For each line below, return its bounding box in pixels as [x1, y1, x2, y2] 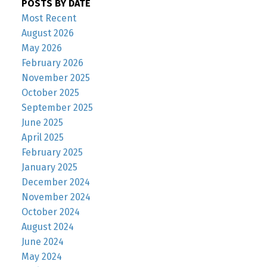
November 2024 [21, 191, 91, 203]
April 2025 [21, 131, 64, 143]
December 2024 [21, 176, 90, 188]
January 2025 [21, 161, 77, 173]
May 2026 [21, 42, 62, 54]
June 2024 [21, 235, 64, 247]
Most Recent [21, 12, 76, 24]
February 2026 [21, 57, 83, 69]
